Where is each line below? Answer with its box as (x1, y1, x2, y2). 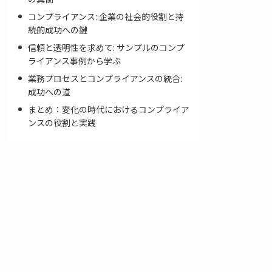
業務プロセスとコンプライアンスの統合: (27, 72, 182, 84)
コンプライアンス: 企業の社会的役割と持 (27, 10, 184, 22)
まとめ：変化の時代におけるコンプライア (27, 103, 189, 115)
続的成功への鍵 (27, 24, 87, 36)
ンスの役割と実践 (27, 117, 96, 129)
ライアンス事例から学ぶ (27, 55, 121, 67)
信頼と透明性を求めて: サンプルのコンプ (27, 41, 185, 53)
